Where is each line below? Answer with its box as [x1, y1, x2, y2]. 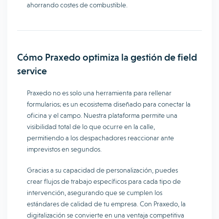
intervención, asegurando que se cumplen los [27, 189, 162, 197]
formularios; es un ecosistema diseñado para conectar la [27, 100, 191, 108]
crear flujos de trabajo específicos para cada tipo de [27, 177, 181, 185]
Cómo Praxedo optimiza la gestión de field [17, 51, 197, 63]
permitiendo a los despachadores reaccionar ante [27, 134, 174, 142]
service [17, 65, 47, 77]
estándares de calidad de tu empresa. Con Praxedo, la [27, 200, 186, 208]
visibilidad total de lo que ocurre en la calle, [27, 123, 155, 131]
